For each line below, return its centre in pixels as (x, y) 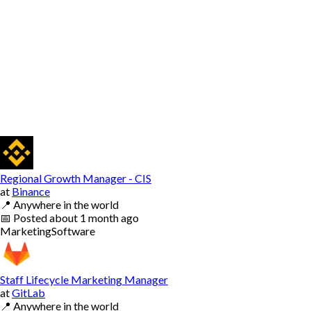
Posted (31, 217)
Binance (31, 191)
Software (73, 230)
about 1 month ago (94, 217)
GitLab (28, 292)
